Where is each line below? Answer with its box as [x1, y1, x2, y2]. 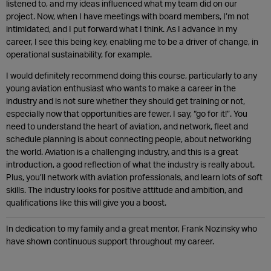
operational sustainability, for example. [6, 48, 152, 59]
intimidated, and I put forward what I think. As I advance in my [6, 23, 237, 34]
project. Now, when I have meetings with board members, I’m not [6, 10, 249, 21]
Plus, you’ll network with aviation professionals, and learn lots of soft [6, 171, 263, 182]
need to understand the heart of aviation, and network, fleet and [6, 120, 248, 131]
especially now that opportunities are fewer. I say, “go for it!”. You [6, 108, 247, 119]
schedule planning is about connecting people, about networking [6, 133, 251, 144]
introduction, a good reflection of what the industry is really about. [6, 158, 255, 169]
